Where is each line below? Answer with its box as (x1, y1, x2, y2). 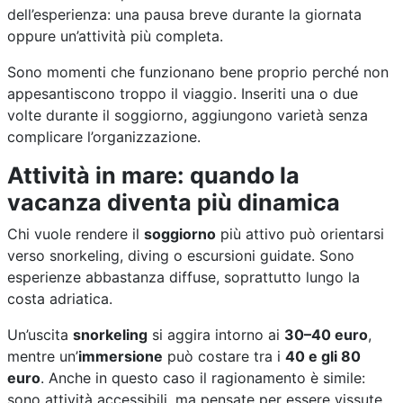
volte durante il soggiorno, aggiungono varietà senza (7, 105, 368, 124)
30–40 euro (284, 325, 368, 344)
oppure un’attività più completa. (7, 26, 223, 45)
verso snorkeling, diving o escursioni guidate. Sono (7, 246, 354, 264)
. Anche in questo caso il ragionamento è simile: (40, 368, 365, 387)
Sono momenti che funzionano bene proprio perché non (7, 62, 389, 81)
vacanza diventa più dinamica (7, 188, 340, 216)
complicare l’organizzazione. (7, 127, 201, 146)
